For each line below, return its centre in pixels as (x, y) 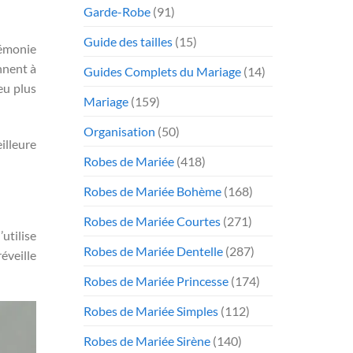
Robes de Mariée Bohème (152, 191)
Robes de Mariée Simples (151, 310)
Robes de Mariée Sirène (147, 340)
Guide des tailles (128, 41)
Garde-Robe (117, 11)
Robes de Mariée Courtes (152, 221)
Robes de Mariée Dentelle (153, 251)
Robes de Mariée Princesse (156, 281)
